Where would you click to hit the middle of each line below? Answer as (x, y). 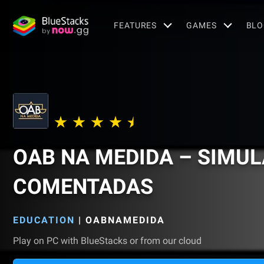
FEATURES (136, 25)
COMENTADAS (83, 187)
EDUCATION (44, 220)
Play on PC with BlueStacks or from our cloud (107, 241)
